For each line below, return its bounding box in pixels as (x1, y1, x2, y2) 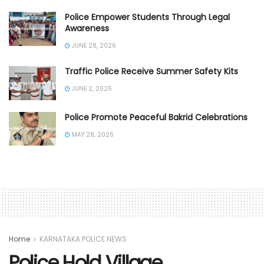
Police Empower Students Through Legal (65, 11, 230, 24)
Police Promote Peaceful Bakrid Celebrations (65, 111, 247, 123)
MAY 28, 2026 (70, 130, 114, 139)
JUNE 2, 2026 (70, 84, 112, 94)
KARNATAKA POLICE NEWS (39, 233, 127, 244)
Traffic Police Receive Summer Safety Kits (65, 65, 238, 78)
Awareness (65, 22, 109, 35)
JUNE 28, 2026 (70, 41, 116, 51)
